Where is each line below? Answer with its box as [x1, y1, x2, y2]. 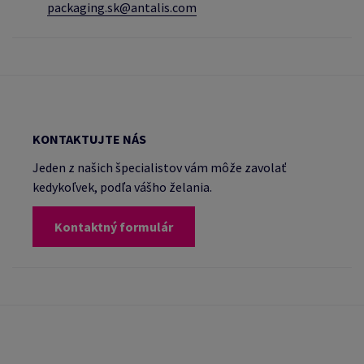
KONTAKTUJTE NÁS [32, 131, 146, 148]
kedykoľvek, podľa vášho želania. [32, 179, 212, 196]
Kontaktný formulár [54, 219, 173, 236]
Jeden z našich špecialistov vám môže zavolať [32, 159, 287, 176]
